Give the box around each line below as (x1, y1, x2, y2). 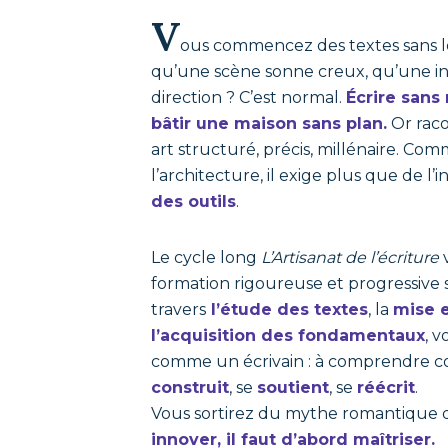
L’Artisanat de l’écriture (261, 248, 440, 267)
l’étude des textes (206, 300, 369, 319)
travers (151, 300, 207, 319)
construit (151, 378, 230, 397)
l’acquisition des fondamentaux (151, 326, 426, 345)
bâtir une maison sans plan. (151, 114, 388, 133)
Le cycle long (151, 248, 262, 267)
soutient (257, 378, 330, 397)
